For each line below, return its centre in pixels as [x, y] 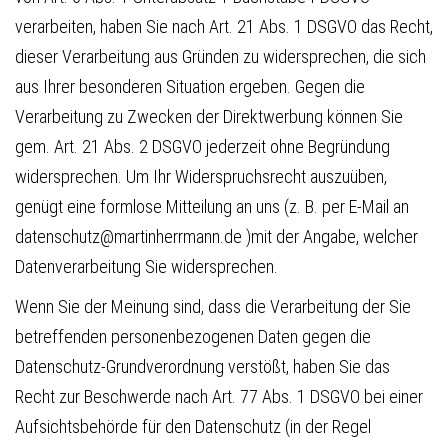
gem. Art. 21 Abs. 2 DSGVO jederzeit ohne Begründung [202, 146]
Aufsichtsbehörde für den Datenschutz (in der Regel [193, 426]
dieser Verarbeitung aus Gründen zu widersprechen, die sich [220, 56]
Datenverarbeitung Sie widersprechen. [146, 266]
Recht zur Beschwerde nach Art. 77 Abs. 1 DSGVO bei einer [219, 396]
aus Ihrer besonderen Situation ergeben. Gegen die [190, 86]
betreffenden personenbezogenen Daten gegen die [193, 336]
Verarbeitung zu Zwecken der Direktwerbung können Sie [209, 116]
